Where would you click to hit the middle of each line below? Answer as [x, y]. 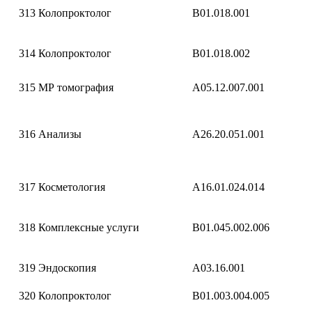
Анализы [60, 134]
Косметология [72, 187]
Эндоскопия [67, 268]
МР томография [76, 87]
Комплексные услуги [89, 227]
